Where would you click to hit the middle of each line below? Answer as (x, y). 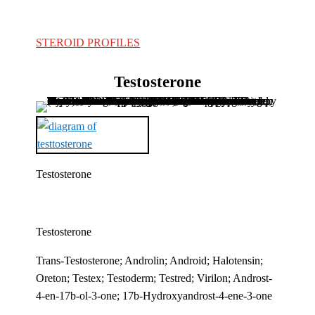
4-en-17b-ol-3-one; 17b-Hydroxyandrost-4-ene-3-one (154, 295)
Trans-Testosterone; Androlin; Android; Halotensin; (150, 260)
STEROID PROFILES (88, 42)
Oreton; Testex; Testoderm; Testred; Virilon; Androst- (154, 278)
